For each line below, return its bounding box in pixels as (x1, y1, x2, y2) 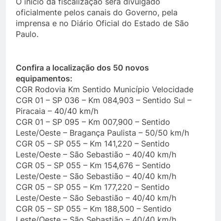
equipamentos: (16, 74, 73, 83)
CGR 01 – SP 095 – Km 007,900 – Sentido (16, 117, 170, 127)
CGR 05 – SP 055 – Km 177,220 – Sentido (16, 182, 170, 192)
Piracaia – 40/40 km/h (16, 106, 98, 116)
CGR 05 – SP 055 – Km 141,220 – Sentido (16, 139, 170, 148)
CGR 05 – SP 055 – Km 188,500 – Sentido (16, 204, 172, 214)
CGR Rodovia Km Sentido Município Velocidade (16, 84, 193, 94)
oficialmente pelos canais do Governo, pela (16, 7, 178, 17)
